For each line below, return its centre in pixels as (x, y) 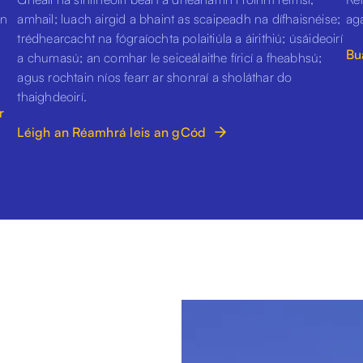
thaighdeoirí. (54, 96)
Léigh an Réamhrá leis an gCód (112, 132)
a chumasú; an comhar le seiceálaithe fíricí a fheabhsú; (170, 57)
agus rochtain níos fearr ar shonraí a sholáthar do (155, 77)
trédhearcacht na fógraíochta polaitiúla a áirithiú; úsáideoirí (180, 38)
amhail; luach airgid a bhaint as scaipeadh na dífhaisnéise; (179, 18)
